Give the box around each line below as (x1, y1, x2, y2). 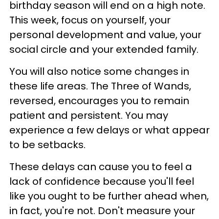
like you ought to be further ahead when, (9, 189, 209, 203)
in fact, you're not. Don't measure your (9, 204, 195, 218)
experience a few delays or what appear (9, 123, 210, 137)
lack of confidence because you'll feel (9, 175, 194, 189)
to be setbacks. (9, 138, 88, 152)
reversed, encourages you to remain (9, 94, 189, 108)
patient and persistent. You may (9, 109, 168, 123)
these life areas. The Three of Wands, (9, 79, 191, 93)
